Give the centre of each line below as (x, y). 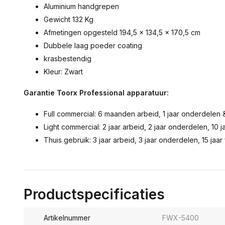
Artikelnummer (67, 218)
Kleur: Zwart (63, 72)
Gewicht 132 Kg (69, 19)
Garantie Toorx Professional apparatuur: (96, 93)
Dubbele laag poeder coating (93, 45)
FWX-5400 (180, 218)
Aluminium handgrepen (81, 6)
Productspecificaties (94, 194)
